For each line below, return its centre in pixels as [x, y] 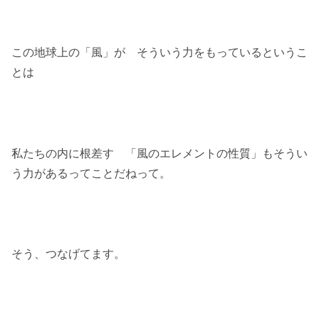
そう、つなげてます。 [68, 254]
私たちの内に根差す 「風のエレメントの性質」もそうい [159, 153]
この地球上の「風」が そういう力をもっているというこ [159, 52]
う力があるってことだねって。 [91, 173]
